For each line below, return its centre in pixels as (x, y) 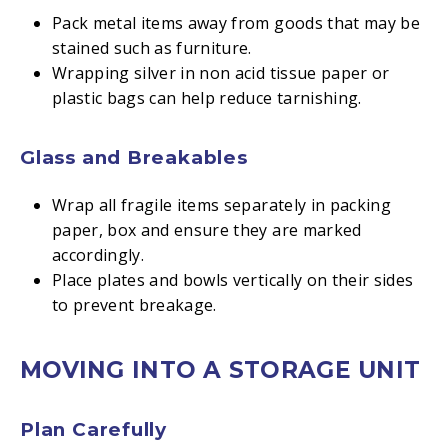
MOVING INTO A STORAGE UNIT (220, 370)
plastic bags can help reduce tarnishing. (206, 98)
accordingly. (98, 255)
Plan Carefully (94, 429)
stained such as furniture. (151, 48)
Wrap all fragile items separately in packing (221, 205)
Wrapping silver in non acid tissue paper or (220, 73)
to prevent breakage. (134, 305)
